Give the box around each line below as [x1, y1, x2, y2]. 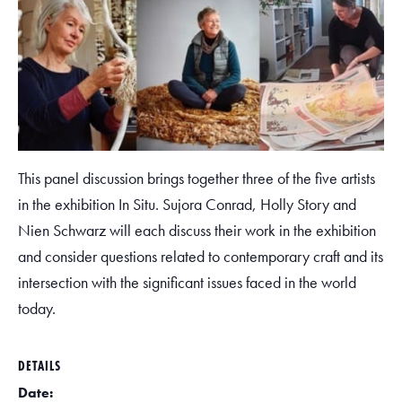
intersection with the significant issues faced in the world [18, 272, 356, 293]
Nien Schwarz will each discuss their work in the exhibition [18, 220, 376, 240]
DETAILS [18, 356, 61, 375]
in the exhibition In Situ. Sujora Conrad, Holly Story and [18, 194, 356, 214]
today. [18, 298, 56, 319]
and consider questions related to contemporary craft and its [18, 246, 383, 267]
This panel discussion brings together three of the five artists [18, 168, 375, 188]
